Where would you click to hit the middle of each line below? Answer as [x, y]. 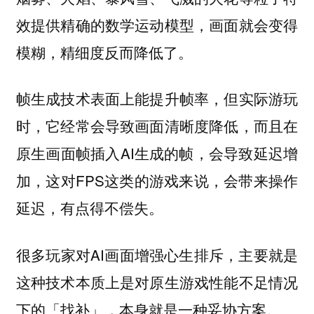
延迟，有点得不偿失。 [89, 208]
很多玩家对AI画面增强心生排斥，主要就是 [157, 254]
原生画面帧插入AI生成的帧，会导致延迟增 [157, 153]
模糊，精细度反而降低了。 [104, 52]
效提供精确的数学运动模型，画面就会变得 [157, 24]
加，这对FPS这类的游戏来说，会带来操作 [157, 180]
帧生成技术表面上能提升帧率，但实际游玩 [157, 98]
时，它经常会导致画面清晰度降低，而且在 [157, 126]
